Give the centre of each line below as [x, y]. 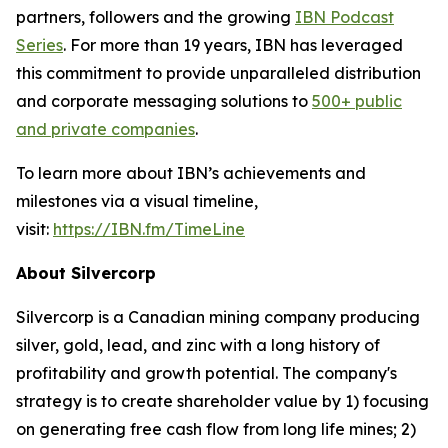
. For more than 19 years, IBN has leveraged [233, 45]
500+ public [357, 101]
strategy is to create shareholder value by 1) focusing [222, 401]
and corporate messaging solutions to [164, 101]
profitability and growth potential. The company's [206, 373]
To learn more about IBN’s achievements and [191, 173]
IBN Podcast [344, 17]
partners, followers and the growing [155, 17]
